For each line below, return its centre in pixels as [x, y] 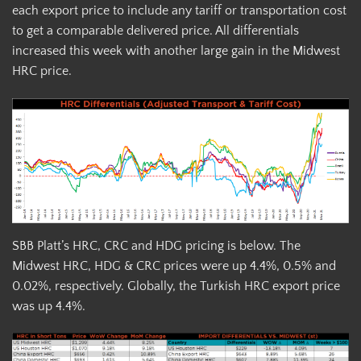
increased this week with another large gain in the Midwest [176, 51]
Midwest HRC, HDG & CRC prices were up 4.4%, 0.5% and [174, 266]
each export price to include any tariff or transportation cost [179, 11]
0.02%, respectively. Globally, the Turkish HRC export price [176, 286]
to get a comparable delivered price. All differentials [156, 31]
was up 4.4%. [49, 306]
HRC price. [42, 71]
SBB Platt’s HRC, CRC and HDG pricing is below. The [156, 245]
